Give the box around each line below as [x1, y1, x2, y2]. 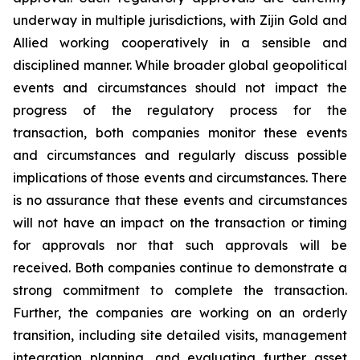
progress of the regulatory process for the [13, 102, 347, 118]
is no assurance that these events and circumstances [13, 192, 347, 208]
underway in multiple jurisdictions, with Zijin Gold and [13, 12, 347, 28]
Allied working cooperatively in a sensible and [13, 35, 347, 51]
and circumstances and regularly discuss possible [13, 147, 347, 163]
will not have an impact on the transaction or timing [13, 215, 347, 231]
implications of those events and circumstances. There [13, 170, 347, 186]
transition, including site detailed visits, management [13, 327, 347, 343]
